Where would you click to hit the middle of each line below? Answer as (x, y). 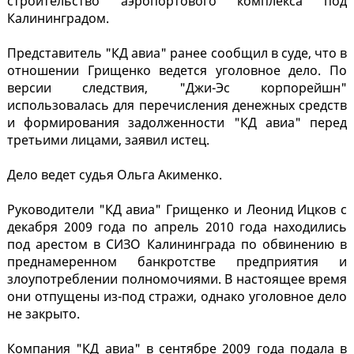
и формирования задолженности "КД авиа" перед (177, 123)
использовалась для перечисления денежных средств (177, 105)
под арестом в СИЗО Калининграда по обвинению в (177, 245)
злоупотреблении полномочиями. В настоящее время (177, 279)
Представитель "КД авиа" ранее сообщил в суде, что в (177, 53)
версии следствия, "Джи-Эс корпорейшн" (177, 88)
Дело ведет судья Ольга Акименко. (115, 175)
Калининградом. (58, 19)
